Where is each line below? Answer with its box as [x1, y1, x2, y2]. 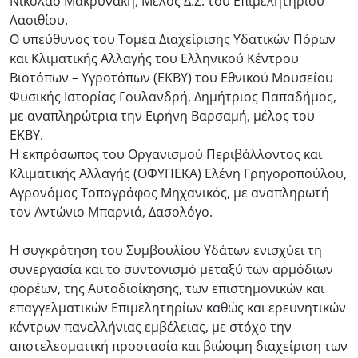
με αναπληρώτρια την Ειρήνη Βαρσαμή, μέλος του [10, 106, 315, 125]
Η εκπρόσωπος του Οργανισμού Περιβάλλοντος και [10, 145, 322, 163]
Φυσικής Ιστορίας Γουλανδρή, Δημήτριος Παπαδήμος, [10, 87, 336, 105]
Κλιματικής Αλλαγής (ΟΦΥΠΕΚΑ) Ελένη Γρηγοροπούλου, [10, 164, 347, 182]
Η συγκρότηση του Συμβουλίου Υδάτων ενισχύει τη [10, 241, 322, 259]
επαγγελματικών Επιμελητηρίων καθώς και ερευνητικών [10, 298, 346, 316]
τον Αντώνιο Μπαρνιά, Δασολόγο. [10, 202, 213, 221]
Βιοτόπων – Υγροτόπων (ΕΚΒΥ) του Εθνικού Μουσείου [10, 68, 333, 86]
